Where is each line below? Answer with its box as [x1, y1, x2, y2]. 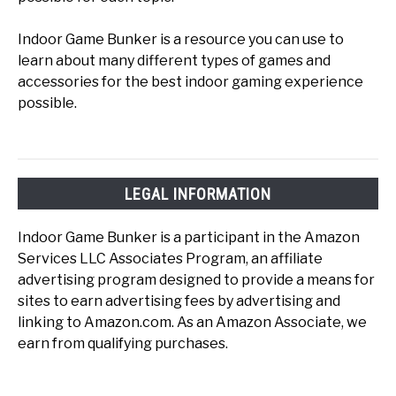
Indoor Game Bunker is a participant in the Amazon [18, 228, 360, 246]
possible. [18, 95, 77, 112]
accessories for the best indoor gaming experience [18, 73, 363, 91]
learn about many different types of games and [18, 52, 331, 70]
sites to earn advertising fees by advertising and [18, 292, 340, 309]
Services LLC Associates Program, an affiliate [18, 249, 323, 267]
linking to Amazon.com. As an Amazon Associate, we [18, 313, 367, 331]
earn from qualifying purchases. [18, 334, 228, 352]
